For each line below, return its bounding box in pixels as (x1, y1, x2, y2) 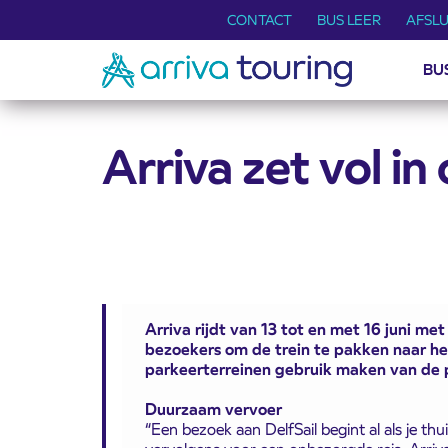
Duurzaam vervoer (144, 398, 282, 420)
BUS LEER (317, 11, 381, 29)
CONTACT (227, 11, 293, 29)
